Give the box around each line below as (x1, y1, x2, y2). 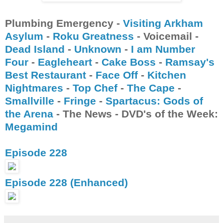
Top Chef (73, 82, 120, 94)
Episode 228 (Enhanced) (5, 176, 128, 188)
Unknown (74, 43, 121, 55)
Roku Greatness (53, 30, 134, 42)
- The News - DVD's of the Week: (53, 108, 218, 119)
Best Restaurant (5, 69, 86, 81)
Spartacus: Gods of (106, 95, 203, 107)
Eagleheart (38, 56, 92, 68)
